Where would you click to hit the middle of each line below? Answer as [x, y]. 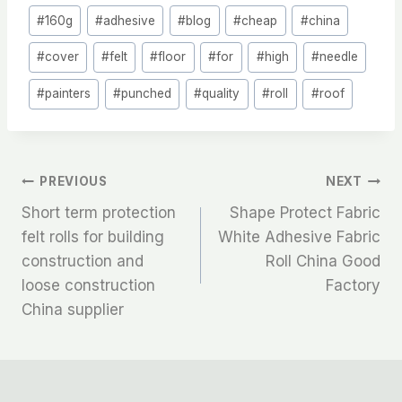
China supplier [73, 309]
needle [338, 57]
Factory [353, 285]
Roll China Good [323, 261]
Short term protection [99, 212]
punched [147, 94]
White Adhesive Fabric [299, 236]
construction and [83, 261]
